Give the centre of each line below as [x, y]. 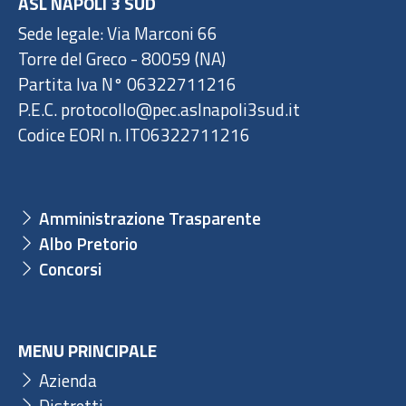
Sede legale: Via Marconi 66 [118, 34]
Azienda [66, 381]
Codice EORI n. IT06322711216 [134, 135]
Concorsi [68, 269]
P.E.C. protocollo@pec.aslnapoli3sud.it [159, 110]
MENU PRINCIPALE [87, 351]
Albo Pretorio [87, 244]
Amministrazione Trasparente [148, 218]
